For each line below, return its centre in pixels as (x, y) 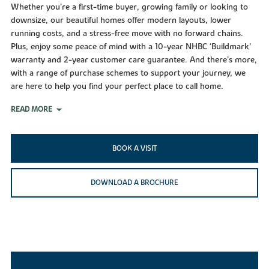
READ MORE (31, 109)
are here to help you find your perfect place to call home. (117, 86)
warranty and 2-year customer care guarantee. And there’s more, (134, 60)
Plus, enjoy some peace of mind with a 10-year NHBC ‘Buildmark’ (131, 47)
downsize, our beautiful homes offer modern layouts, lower (121, 20)
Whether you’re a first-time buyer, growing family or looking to (129, 7)
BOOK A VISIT (134, 148)
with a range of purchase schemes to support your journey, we (128, 73)
